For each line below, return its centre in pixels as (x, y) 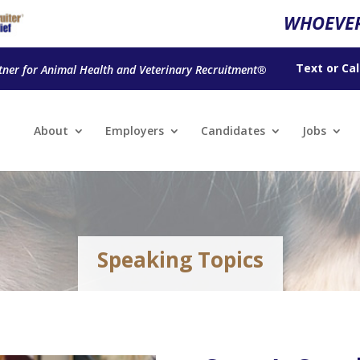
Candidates (233, 131)
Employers (135, 131)
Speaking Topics (180, 259)
